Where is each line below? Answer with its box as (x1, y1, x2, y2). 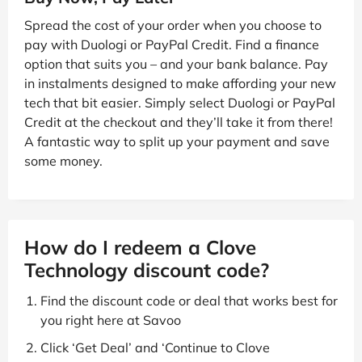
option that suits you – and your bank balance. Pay (24, 56, 328, 73)
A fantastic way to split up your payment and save (24, 133, 330, 150)
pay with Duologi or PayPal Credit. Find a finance (24, 36, 319, 53)
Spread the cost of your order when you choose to (24, 17, 322, 34)
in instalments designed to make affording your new (24, 75, 336, 92)
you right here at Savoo (40, 312, 181, 329)
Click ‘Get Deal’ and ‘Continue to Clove (40, 339, 270, 356)
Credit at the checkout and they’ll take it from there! (24, 114, 333, 131)
